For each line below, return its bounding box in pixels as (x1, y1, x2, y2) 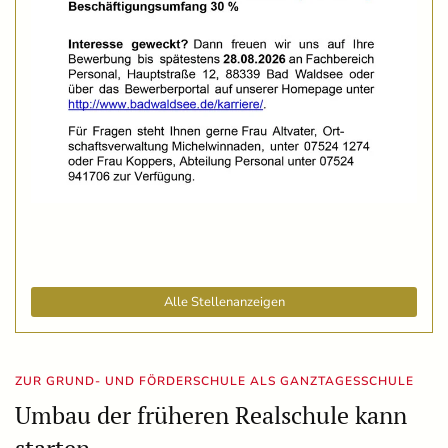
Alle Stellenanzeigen (163, 292, 285, 311)
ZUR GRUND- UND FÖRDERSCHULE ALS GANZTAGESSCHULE (15, 372, 414, 389)
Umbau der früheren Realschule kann (15, 398, 407, 431)
